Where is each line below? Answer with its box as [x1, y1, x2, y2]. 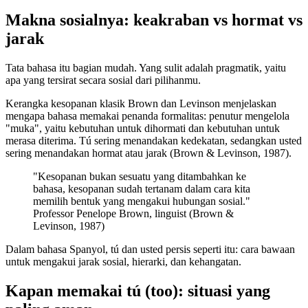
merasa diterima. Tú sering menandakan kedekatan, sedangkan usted [5, 134, 302, 146]
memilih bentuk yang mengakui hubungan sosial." [33, 195, 250, 207]
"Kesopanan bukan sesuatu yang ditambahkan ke [33, 170, 246, 182]
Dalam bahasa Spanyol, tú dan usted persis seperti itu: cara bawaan [5, 243, 295, 255]
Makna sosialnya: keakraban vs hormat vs [5, 11, 302, 30]
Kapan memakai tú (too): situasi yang [5, 281, 270, 300]
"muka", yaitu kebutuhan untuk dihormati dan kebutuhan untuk [5, 122, 280, 134]
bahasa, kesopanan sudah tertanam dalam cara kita [33, 182, 250, 195]
